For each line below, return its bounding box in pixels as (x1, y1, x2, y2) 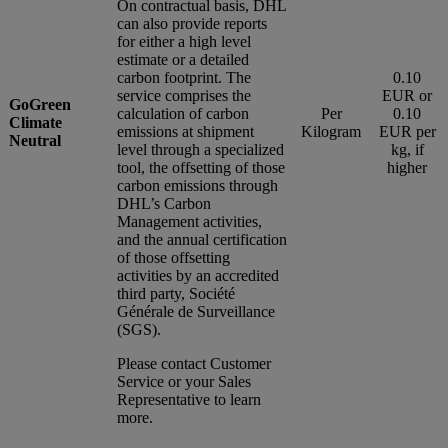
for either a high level (117, 32, 251, 50)
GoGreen (9, 95, 71, 113)
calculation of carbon (117, 104, 249, 122)
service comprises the (117, 86, 251, 104)
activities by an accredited (117, 266, 279, 284)
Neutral (9, 131, 61, 149)
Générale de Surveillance (117, 302, 275, 320)
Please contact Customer (117, 354, 271, 372)
